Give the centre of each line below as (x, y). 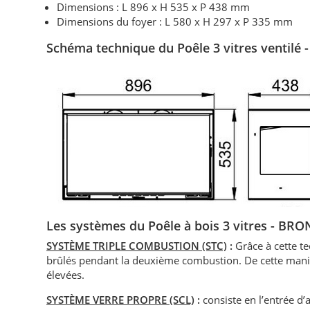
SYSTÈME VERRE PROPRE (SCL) (121, 300)
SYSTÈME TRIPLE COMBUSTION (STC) (137, 246)
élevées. (66, 275)
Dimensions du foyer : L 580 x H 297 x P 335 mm (175, 22)
